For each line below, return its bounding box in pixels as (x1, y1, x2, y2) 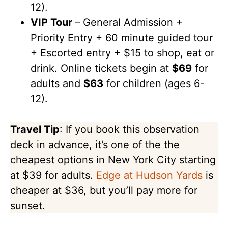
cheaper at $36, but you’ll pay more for (10, 184, 197, 196)
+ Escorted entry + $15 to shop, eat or (31, 46, 214, 59)
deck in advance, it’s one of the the (10, 138, 180, 151)
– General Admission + (75, 16, 183, 28)
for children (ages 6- (103, 77, 205, 90)
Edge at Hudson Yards (96, 168, 203, 181)
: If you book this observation (60, 123, 199, 135)
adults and (31, 77, 83, 90)
